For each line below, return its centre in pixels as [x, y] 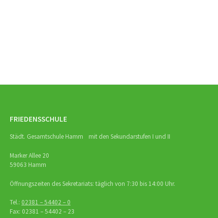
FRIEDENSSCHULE [38, 119]
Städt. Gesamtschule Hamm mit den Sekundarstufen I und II [90, 137]
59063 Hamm [28, 164]
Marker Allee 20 [29, 155]
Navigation [45, 31]
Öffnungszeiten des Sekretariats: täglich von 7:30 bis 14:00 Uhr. [92, 183]
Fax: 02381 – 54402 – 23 [42, 212]
